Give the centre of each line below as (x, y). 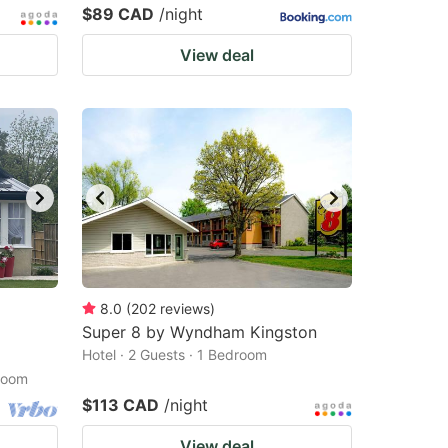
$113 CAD (120, 405)
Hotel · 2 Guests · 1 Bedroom (174, 354)
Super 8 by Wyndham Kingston (199, 332)
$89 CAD (118, 14)
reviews (185, 308)
